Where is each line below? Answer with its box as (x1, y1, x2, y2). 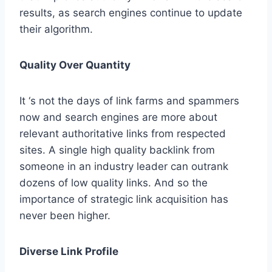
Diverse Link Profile (19, 245, 118, 258)
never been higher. (19, 209, 110, 222)
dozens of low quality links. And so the (19, 177, 208, 189)
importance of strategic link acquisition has (19, 193, 228, 206)
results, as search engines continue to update (19, 7, 242, 19)
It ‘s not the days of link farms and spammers (19, 95, 239, 107)
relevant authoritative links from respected (19, 127, 226, 140)
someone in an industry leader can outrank (19, 160, 228, 173)
